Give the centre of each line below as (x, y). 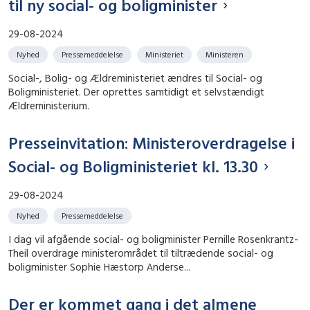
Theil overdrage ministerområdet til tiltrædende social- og (141, 253)
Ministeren (225, 54)
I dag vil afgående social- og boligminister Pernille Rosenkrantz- (153, 239)
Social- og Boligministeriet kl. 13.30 (133, 166)
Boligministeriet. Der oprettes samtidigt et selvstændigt (136, 91)
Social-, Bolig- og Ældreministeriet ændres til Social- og (135, 77)
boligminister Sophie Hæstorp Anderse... (99, 267)
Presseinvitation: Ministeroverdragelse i (152, 142)
